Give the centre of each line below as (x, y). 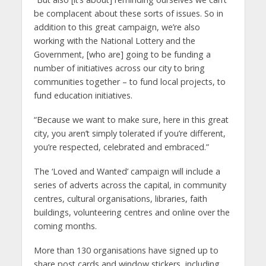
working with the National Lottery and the (114, 41)
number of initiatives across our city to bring (119, 68)
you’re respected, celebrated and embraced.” (121, 147)
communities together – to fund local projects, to (129, 82)
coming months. (65, 226)
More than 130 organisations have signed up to (126, 250)
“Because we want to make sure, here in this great (131, 120)
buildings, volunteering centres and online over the (132, 213)
